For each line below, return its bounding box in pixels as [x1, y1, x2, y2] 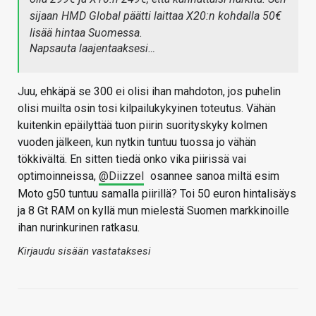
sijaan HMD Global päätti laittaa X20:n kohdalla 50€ [30, 9, 281, 23]
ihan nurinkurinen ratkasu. [18, 221, 140, 235]
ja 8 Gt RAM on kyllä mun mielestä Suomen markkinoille [18, 204, 289, 218]
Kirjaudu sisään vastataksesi [18, 245, 151, 258]
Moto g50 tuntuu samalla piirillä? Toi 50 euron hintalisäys [18, 187, 296, 201]
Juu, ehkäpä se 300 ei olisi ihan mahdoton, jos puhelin [18, 85, 281, 99]
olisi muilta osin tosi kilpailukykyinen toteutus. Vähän [18, 102, 276, 116]
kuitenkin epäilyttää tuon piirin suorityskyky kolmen [18, 119, 267, 133]
